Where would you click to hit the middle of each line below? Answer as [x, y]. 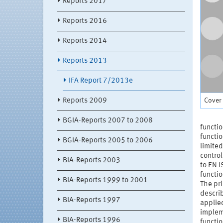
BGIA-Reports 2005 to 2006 [108, 141]
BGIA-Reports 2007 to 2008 [108, 121]
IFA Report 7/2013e [101, 81]
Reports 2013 [85, 61]
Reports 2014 [85, 41]
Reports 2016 [85, 21]
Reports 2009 [85, 101]
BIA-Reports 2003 [92, 161]
